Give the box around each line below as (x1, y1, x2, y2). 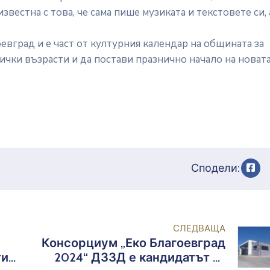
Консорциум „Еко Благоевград (42, 236, 225, 251)
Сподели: (191, 161, 240, 175)
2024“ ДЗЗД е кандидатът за (54, 250, 225, 265)
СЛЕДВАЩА (173, 223, 225, 234)
